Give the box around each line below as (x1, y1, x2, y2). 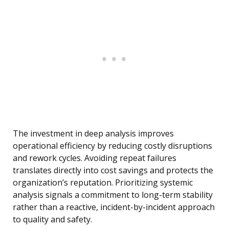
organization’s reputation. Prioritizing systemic (13, 177, 193, 189)
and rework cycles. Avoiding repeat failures (13, 152, 176, 164)
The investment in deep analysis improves (13, 128, 174, 140)
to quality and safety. (13, 214, 92, 225)
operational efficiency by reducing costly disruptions (13, 140, 212, 152)
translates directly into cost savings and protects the (13, 165, 213, 176)
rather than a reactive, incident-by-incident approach (13, 201, 215, 213)
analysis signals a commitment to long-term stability (13, 189, 213, 201)
